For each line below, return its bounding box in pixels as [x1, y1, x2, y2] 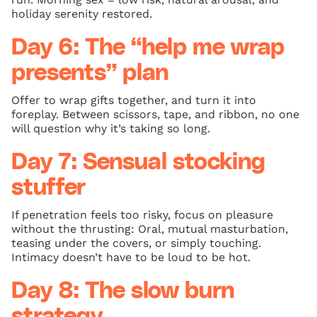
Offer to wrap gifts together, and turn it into [11, 93, 256, 107]
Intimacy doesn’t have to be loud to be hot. [11, 250, 250, 264]
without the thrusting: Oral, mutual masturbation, [11, 221, 288, 236]
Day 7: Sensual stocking [11, 150, 265, 174]
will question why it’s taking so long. [11, 121, 210, 135]
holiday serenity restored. [11, 6, 152, 21]
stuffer [11, 175, 86, 200]
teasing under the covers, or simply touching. [11, 236, 261, 250]
